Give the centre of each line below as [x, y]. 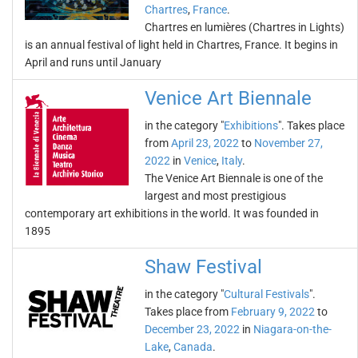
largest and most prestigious [215, 196]
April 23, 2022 [205, 143]
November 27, [288, 143]
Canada [193, 347]
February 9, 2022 [273, 312]
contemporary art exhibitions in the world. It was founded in [172, 213]
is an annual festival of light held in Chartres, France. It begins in [181, 45]
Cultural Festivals [267, 294]
